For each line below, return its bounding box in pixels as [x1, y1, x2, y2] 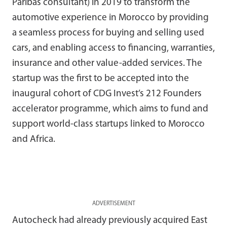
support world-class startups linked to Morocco [12, 119, 205, 129]
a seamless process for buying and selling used [12, 28, 204, 38]
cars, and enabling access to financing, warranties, [12, 43, 215, 53]
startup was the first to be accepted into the [12, 73, 189, 84]
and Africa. [12, 134, 55, 144]
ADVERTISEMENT [92, 200, 135, 207]
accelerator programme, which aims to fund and [12, 104, 208, 114]
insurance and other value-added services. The [12, 58, 202, 68]
